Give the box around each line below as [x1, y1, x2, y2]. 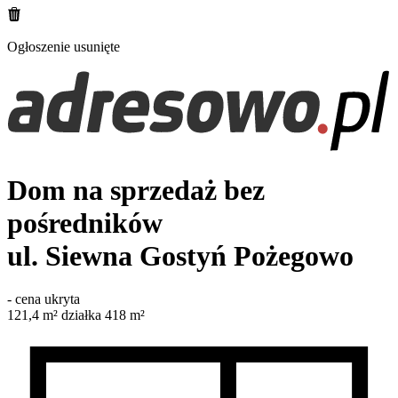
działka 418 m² [61, 307, 145, 323]
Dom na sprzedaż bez [7, 173, 265, 206]
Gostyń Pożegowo [139, 239, 354, 272]
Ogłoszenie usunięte [7, 39, 120, 54]
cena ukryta [15, 291, 80, 307]
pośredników [7, 206, 163, 239]
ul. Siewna [7, 239, 139, 272]
